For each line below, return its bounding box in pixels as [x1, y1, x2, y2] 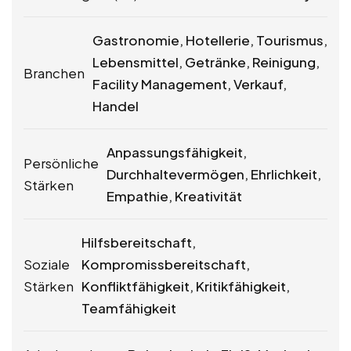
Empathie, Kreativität [107, 187, 242, 205]
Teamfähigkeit [81, 299, 176, 317]
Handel [92, 97, 139, 115]
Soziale [24, 255, 70, 273]
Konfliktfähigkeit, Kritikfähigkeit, [81, 277, 290, 295]
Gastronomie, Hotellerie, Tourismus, [92, 31, 327, 49]
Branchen [24, 64, 85, 82]
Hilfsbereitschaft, [81, 233, 196, 251]
